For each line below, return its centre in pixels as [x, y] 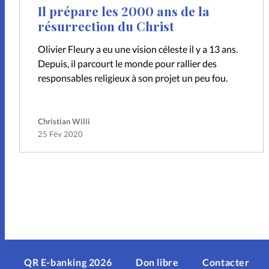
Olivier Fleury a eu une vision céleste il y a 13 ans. [138, 49]
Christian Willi [64, 122]
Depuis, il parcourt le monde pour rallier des [128, 64]
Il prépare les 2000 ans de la [124, 11]
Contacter [226, 262]
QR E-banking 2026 [68, 262]
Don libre [157, 262]
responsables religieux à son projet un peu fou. [133, 78]
